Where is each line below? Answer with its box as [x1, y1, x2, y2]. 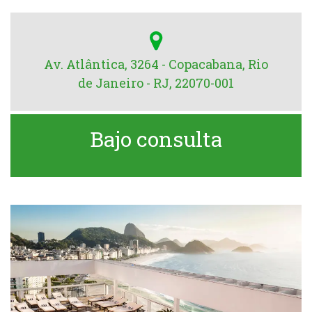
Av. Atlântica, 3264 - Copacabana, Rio [44, 56, 268, 72]
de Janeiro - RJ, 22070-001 [78, 75, 234, 91]
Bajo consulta [90, 125, 222, 153]
